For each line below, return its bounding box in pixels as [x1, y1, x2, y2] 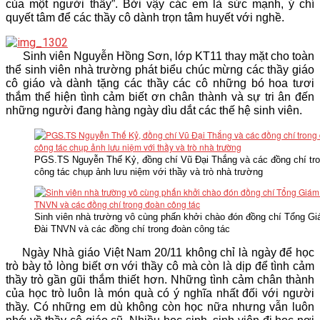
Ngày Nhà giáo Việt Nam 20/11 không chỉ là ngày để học [6, 246, 314, 259]
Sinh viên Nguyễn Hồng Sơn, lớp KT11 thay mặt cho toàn [6, 50, 314, 62]
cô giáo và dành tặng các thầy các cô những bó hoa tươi [6, 77, 314, 89]
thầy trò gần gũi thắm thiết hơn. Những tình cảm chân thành [6, 274, 314, 286]
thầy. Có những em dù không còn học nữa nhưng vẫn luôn [6, 301, 314, 313]
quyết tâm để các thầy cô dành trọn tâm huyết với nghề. [6, 11, 284, 24]
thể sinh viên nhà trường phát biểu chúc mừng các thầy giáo [6, 64, 314, 76]
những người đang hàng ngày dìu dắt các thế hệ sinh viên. [6, 104, 302, 116]
